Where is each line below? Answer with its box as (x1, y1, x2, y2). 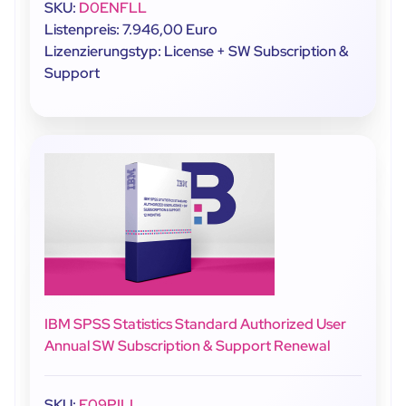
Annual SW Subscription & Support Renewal (44, 335, 330, 355)
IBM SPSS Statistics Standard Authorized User (44, 314, 346, 333)
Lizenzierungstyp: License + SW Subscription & (44, 41, 349, 61)
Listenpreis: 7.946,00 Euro (44, 19, 217, 39)
